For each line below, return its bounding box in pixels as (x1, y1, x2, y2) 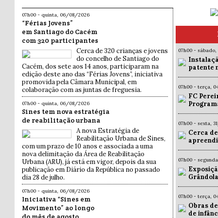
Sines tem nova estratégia (22, 107, 109, 116)
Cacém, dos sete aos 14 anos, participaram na (22, 62, 159, 71)
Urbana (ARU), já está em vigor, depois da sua (22, 158, 156, 166)
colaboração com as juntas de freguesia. (22, 86, 142, 94)
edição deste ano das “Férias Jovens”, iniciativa (22, 70, 163, 79)
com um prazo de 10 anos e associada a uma (22, 142, 153, 151)
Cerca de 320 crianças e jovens (76, 47, 168, 55)
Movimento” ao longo (22, 203, 94, 213)
